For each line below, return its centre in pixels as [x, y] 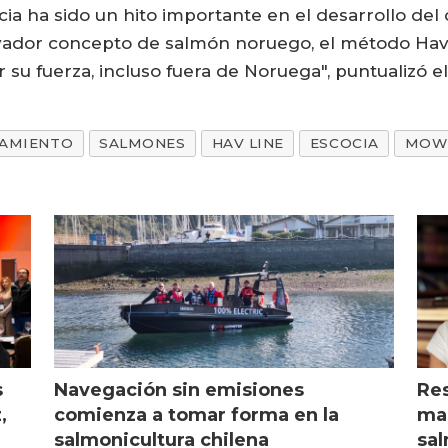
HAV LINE [247, 143]
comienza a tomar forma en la [196, 415]
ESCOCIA [344, 143]
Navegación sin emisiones [178, 390]
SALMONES [142, 143]
